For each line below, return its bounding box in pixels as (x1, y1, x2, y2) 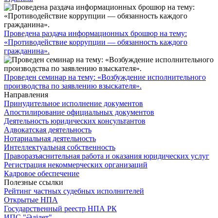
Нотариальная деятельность (4, 134, 96, 143)
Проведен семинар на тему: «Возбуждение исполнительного (4, 73, 206, 81)
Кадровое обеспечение (4, 169, 79, 178)
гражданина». (4, 46, 50, 55)
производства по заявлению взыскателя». (4, 81, 142, 90)
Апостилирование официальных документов (4, 108, 154, 116)
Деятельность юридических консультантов (4, 116, 145, 125)
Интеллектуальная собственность (4, 143, 115, 151)
